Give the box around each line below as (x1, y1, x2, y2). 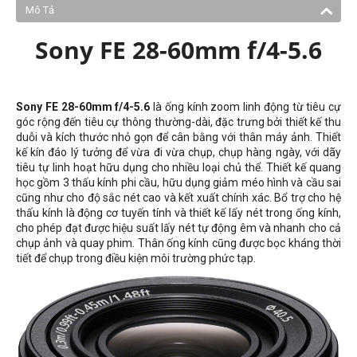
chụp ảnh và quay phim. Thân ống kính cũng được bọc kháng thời (16, 237, 341, 249)
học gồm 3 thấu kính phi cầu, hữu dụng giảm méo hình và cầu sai (16, 176, 341, 189)
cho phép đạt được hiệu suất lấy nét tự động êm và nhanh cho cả (16, 222, 341, 234)
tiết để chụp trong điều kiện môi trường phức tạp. (16, 252, 256, 265)
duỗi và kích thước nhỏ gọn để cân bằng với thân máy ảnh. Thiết (16, 131, 341, 143)
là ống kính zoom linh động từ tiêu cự (150, 100, 341, 113)
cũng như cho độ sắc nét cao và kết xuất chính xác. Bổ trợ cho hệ (16, 191, 341, 204)
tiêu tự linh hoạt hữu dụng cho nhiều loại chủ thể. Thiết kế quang (16, 161, 341, 174)
